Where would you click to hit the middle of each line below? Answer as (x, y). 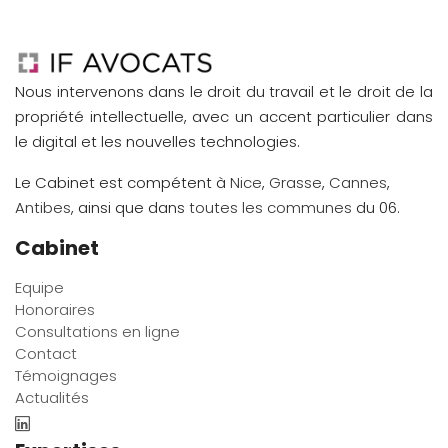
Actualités (52, 397)
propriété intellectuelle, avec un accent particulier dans (224, 116)
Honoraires (55, 309)
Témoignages (66, 375)
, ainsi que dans (130, 207)
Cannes (358, 182)
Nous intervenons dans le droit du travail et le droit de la (224, 91)
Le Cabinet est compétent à (122, 182)
